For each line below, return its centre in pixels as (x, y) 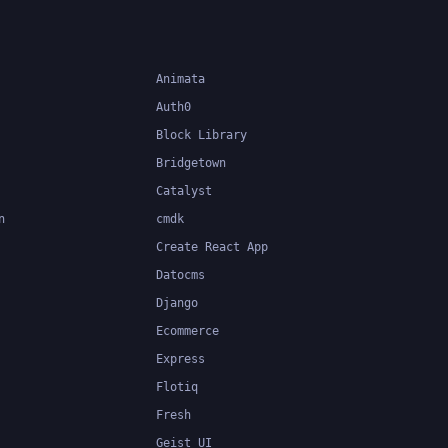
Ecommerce (187, 330)
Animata (180, 78)
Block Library (201, 134)
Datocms (180, 274)
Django (177, 302)
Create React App (212, 246)
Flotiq (177, 386)
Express (180, 358)
